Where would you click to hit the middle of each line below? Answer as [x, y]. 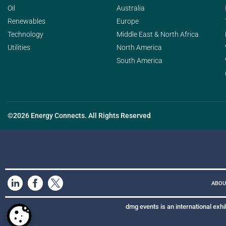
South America [139, 61]
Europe [127, 21]
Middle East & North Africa [157, 34]
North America [139, 47]
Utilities [19, 47]
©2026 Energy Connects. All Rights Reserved [79, 116]
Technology [25, 34]
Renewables [26, 21]
